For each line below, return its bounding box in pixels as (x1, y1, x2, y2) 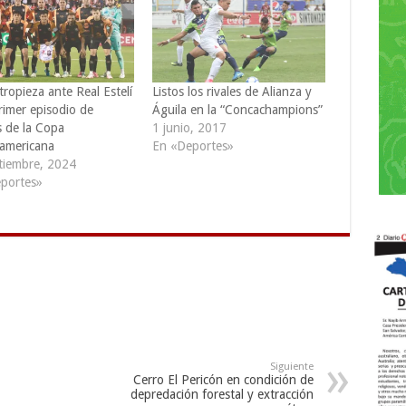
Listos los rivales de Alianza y (151, 83, 312, 99)
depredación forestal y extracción (130, 386, 314, 401)
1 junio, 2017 (151, 120, 227, 135)
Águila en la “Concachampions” (151, 101, 323, 117)
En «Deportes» (151, 138, 234, 153)
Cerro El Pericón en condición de (132, 372, 314, 387)
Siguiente (269, 360, 314, 372)
